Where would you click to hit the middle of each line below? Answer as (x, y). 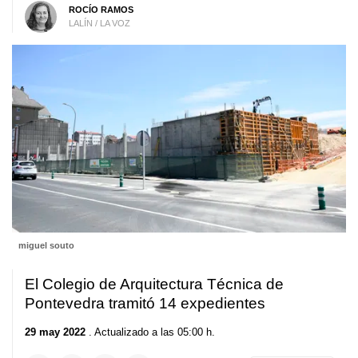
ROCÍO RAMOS (101, 9)
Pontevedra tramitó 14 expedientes (145, 304)
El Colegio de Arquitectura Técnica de (154, 284)
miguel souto (46, 246)
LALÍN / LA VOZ (99, 23)
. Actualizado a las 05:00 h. (150, 332)
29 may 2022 (55, 332)
